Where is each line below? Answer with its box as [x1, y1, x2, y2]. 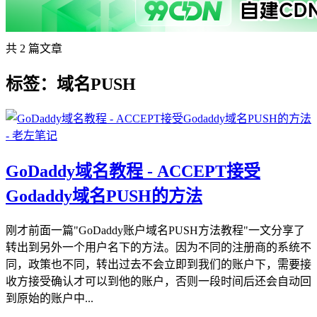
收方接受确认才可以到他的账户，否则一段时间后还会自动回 [6, 275, 311, 287]
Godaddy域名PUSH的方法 [6, 186, 202, 205]
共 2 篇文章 [6, 42, 62, 54]
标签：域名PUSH [6, 74, 136, 93]
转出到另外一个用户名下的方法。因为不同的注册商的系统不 [6, 241, 311, 253]
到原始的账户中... [6, 292, 93, 304]
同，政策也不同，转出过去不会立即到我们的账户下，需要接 [6, 258, 311, 270]
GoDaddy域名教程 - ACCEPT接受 [6, 161, 260, 180]
